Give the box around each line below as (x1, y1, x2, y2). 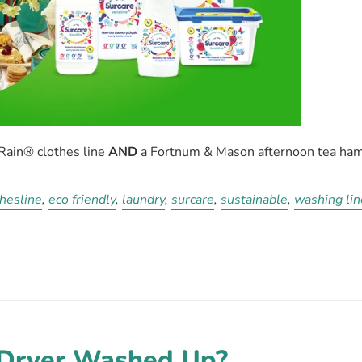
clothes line (37, 142, 109, 161)
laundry (122, 190, 166, 208)
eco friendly (48, 190, 116, 208)
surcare (171, 190, 215, 208)
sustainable (221, 190, 288, 208)
